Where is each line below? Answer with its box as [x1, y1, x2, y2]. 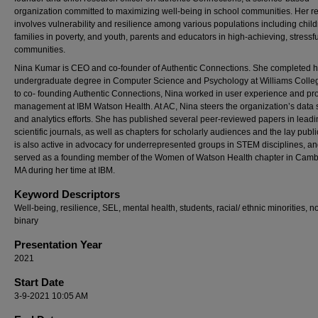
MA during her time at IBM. [14, 165, 115, 175]
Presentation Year [14, 238, 102, 251]
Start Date [14, 276, 64, 288]
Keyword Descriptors [14, 188, 120, 200]
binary [14, 216, 38, 226]
